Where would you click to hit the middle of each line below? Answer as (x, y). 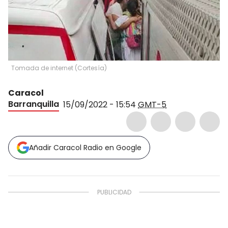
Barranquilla (34, 104)
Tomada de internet (43, 68)
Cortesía (91, 68)
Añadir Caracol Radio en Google (85, 147)
